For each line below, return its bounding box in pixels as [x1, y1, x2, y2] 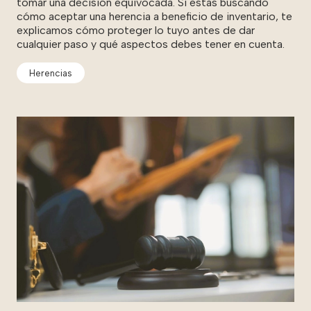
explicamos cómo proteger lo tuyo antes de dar [17, 23, 255, 37]
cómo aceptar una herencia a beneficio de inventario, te [17, 9, 292, 23]
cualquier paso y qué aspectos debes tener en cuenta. [17, 37, 285, 51]
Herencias [29, 67, 73, 78]
